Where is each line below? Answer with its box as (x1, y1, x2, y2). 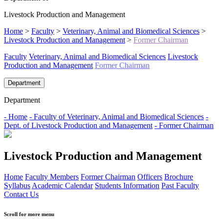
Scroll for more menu (4, 211, 54, 218)
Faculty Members (25, 173, 79, 181)
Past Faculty (161, 181, 199, 190)
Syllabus (4, 181, 30, 190)
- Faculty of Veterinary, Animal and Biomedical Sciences (29, 112, 204, 121)
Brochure (164, 173, 193, 181)
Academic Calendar (32, 181, 93, 190)
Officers (137, 173, 162, 181)
